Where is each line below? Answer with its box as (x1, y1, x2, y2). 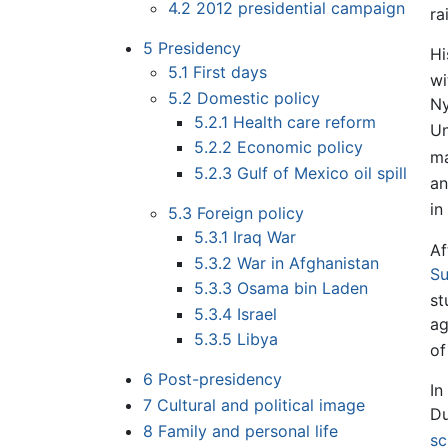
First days (193, 62, 268, 83)
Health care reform (232, 111, 376, 132)
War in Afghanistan (236, 252, 379, 273)
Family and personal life (157, 420, 338, 441)
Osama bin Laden (236, 278, 368, 299)
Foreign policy (197, 203, 305, 224)
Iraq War (232, 227, 296, 248)
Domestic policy (197, 87, 321, 108)
